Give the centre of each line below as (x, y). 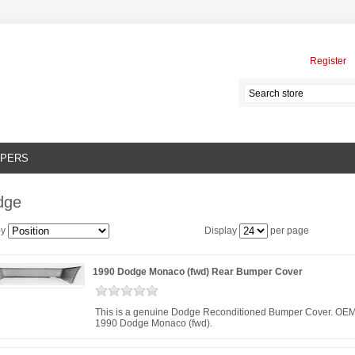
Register (328, 61)
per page (290, 230)
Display (221, 230)
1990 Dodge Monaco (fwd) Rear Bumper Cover (198, 272)
